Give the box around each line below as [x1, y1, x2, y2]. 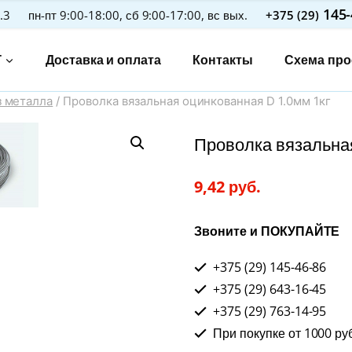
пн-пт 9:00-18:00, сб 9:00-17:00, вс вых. [28, 7, 247, 23]
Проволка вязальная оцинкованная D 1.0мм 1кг [63, 93, 331, 108]
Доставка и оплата [45, 51, 162, 68]
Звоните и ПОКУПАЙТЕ [194, 222, 340, 240]
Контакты [192, 51, 253, 68]
